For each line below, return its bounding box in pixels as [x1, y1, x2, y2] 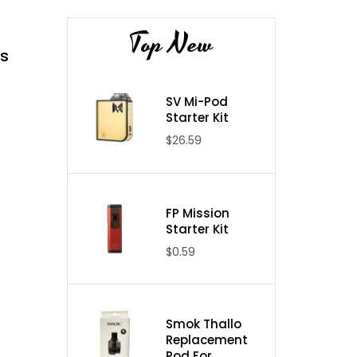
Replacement [166, 331, 249, 349]
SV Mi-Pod [166, 92, 229, 110]
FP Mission [166, 204, 230, 222]
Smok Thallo [166, 316, 242, 333]
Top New [128, 23, 214, 65]
